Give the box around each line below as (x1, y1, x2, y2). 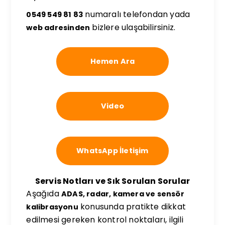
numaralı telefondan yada (83, 9, 190, 20)
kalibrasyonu (26, 202, 78, 212)
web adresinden (26, 23, 90, 33)
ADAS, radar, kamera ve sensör (61, 189, 184, 199)
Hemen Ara (90, 56, 135, 66)
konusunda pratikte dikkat (78, 201, 186, 212)
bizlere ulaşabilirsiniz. (90, 22, 176, 33)
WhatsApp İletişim (76, 146, 149, 156)
